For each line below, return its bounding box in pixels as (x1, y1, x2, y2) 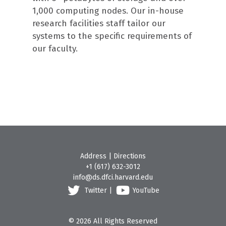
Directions (113, 151, 146, 160)
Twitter (85, 186, 107, 195)
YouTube (133, 186, 160, 195)
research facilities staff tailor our (32, 18, 165, 29)
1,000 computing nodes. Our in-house (32, 5, 184, 16)
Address (80, 151, 106, 160)
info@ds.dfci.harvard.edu (73, 173, 153, 182)
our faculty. (32, 43, 78, 54)
